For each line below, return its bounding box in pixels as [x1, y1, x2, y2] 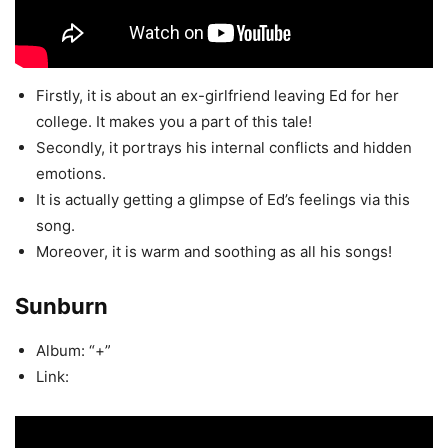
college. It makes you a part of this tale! [36, 112, 312, 132]
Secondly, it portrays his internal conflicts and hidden [36, 138, 412, 158]
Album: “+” [36, 341, 111, 361]
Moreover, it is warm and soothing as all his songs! [36, 242, 392, 262]
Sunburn [15, 293, 108, 320]
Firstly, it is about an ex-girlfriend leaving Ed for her [36, 86, 399, 106]
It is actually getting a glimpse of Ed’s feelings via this [36, 190, 410, 210]
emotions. [36, 164, 106, 184]
